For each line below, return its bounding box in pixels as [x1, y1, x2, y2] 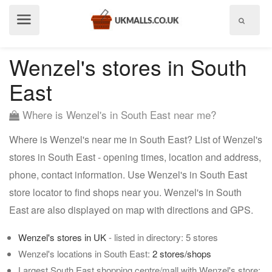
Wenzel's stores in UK [18, 231, 106, 243]
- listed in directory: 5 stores [106, 231, 218, 243]
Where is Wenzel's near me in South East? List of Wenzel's [9, 132, 262, 146]
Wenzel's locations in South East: [18, 247, 152, 260]
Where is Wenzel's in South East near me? [19, 107, 216, 122]
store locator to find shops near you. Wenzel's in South [9, 185, 242, 199]
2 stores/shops [152, 247, 211, 260]
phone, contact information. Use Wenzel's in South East [9, 168, 247, 182]
